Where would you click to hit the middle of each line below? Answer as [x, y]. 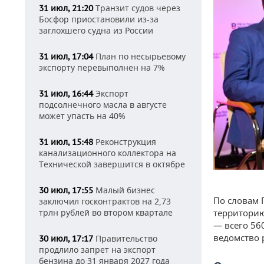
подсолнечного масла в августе [103, 105]
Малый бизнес [124, 190]
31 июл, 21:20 [66, 8]
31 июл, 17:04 [66, 57]
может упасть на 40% [82, 116]
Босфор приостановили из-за [99, 19]
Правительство [125, 238]
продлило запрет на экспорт [97, 250]
